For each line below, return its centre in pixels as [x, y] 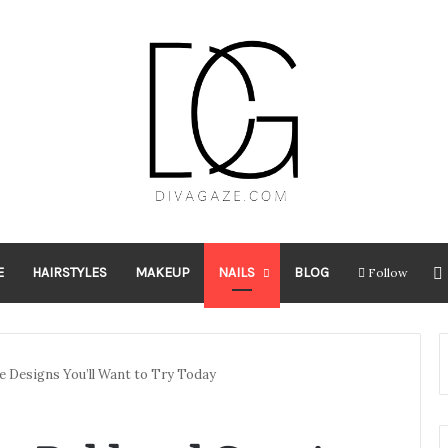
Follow [387, 272]
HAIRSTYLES [69, 272]
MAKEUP [162, 272]
